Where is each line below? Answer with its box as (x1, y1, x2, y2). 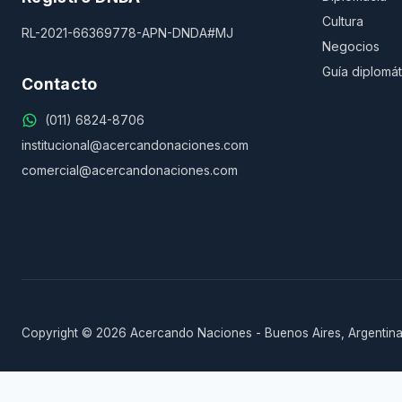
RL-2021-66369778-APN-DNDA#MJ (22, 25, 233, 40)
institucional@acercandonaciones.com (22, 137, 249, 153)
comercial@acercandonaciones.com (22, 162, 238, 178)
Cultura (321, 13, 363, 29)
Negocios (321, 39, 380, 54)
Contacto (22, 74, 98, 93)
